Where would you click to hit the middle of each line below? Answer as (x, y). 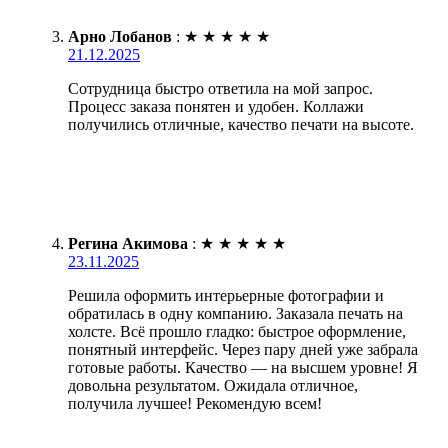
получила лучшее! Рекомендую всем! (195, 404)
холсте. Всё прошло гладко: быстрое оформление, (237, 332)
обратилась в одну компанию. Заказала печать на (235, 314)
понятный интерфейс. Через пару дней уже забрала (243, 350)
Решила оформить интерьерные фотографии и (226, 296)
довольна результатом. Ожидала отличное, (213, 386)
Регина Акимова (128, 244)
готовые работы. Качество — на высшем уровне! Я (243, 368)
